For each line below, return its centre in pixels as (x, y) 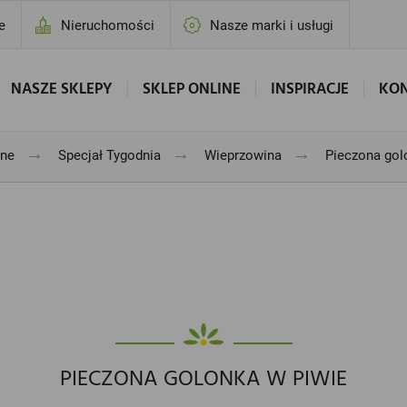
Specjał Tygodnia (109, 155)
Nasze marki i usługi (272, 25)
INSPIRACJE (309, 89)
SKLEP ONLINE (191, 89)
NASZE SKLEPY (61, 89)
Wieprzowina (243, 155)
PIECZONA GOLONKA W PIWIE (203, 380)
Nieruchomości (108, 25)
